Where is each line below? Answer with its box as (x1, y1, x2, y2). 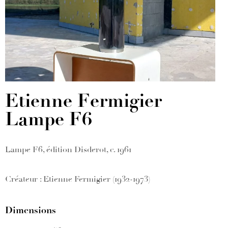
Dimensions (5, 205, 56, 216)
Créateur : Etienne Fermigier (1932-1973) (5, 174, 150, 185)
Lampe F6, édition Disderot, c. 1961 (5, 145, 131, 155)
